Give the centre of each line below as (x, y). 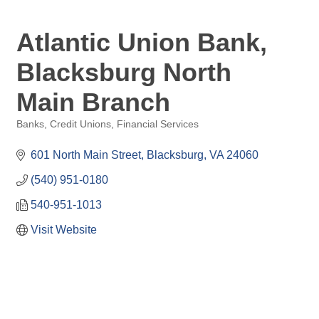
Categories (39, 134)
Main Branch (93, 102)
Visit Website (64, 230)
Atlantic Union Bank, (142, 42)
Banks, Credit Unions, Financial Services (108, 124)
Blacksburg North (124, 72)
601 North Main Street (86, 155)
